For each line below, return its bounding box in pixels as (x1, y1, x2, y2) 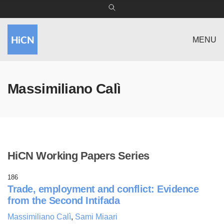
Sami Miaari (75, 212, 117, 221)
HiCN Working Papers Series (7, 149, 149, 162)
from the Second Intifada (7, 195, 119, 206)
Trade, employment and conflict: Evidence (7, 183, 198, 194)
